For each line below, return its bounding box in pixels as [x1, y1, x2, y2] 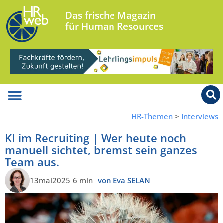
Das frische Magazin [65, 9, 156, 22]
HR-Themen [131, 111, 173, 122]
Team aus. [5, 154, 59, 170]
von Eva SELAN [98, 175, 150, 185]
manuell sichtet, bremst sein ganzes [5, 142, 197, 158]
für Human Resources [65, 20, 164, 33]
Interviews [181, 111, 218, 122]
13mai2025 [30, 175, 70, 185]
